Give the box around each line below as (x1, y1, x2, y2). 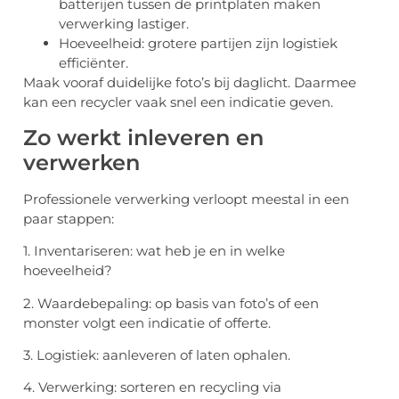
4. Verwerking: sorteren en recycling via (23, 379, 281, 396)
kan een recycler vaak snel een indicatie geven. (23, 94, 333, 111)
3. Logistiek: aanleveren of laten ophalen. (23, 346, 290, 363)
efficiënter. (59, 54, 128, 72)
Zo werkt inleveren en (23, 124, 264, 151)
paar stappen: (23, 209, 114, 227)
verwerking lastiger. (59, 15, 189, 33)
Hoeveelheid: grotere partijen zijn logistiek (59, 35, 338, 53)
